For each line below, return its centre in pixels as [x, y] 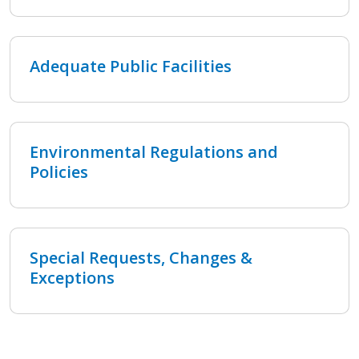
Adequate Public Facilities [131, 66]
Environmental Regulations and [154, 151]
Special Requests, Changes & [141, 257]
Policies [59, 171]
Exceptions [72, 277]
